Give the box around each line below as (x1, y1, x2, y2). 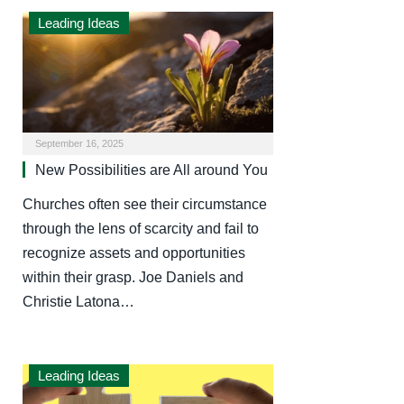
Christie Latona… (23, 294, 134, 310)
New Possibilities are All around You (35, 162, 268, 179)
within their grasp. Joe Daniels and (23, 270, 243, 286)
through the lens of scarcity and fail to (23, 221, 259, 237)
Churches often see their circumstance (23, 197, 267, 213)
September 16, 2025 (35, 138, 124, 150)
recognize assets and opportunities (23, 245, 245, 262)
